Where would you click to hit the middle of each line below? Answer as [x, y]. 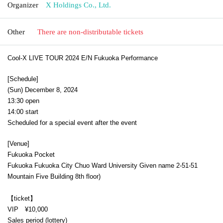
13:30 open [23, 101]
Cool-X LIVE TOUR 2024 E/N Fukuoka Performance [83, 58]
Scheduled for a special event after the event [72, 122]
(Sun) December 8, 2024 [43, 90]
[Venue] [18, 143]
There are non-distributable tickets [90, 32]
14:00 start [23, 111]
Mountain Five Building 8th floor [53, 176]
